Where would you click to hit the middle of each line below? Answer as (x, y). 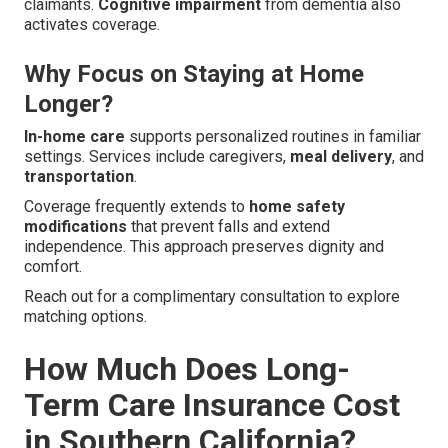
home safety (297, 207)
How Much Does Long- (187, 369)
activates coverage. (92, 25)
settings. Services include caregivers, (157, 157)
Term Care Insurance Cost (212, 405)
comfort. (53, 267)
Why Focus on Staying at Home (194, 74)
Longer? (68, 104)
